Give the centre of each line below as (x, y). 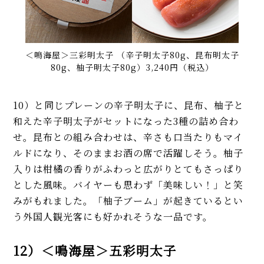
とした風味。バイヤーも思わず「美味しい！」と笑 (128, 185)
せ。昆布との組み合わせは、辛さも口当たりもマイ (128, 137)
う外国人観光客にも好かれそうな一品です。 (113, 217)
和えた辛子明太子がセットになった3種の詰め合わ (126, 121)
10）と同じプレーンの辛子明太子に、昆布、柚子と (129, 105)
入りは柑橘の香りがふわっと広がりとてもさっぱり (128, 169)
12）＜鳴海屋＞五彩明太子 (95, 250)
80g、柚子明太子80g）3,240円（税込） (132, 67)
